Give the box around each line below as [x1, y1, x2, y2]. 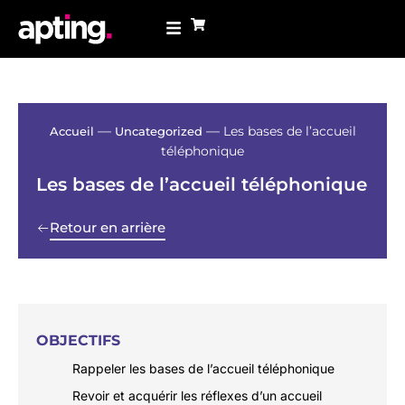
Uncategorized [114, 123, 202, 138]
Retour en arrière [50, 218, 165, 236]
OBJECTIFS [36, 332, 120, 350]
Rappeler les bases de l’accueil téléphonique [72, 361, 334, 377]
